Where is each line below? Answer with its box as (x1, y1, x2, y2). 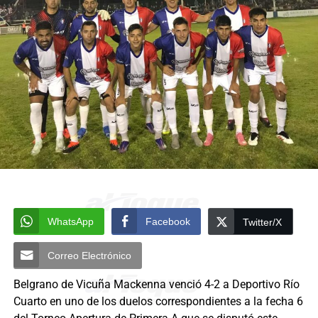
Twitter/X (242, 216, 282, 228)
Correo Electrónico (47, 249, 131, 261)
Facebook (145, 215, 190, 227)
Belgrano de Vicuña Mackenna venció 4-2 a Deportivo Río (13, 277, 300, 291)
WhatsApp (47, 215, 94, 227)
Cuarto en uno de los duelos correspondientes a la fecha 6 (13, 294, 303, 308)
